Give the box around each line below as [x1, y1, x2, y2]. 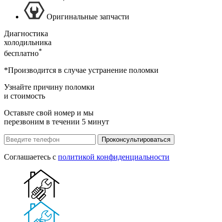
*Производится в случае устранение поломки [4, 66, 159, 75]
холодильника [4, 38, 52, 47]
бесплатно [4, 49, 39, 58]
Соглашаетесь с [4, 153, 58, 162]
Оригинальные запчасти [47, 12, 129, 21]
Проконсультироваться [102, 136, 170, 144]
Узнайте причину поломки [4, 83, 95, 92]
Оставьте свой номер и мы [4, 109, 94, 117]
